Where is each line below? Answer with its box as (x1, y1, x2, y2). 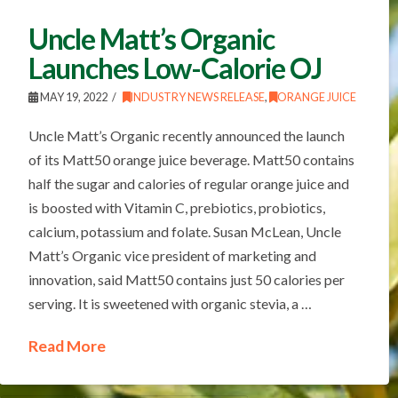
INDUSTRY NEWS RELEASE (130, 90, 265, 104)
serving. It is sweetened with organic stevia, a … (28, 294, 312, 312)
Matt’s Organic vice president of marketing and (28, 246, 316, 264)
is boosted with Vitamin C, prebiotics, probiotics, (28, 198, 325, 216)
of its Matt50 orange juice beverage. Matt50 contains (28, 150, 354, 168)
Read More (28, 336, 106, 355)
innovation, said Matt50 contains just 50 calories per (28, 270, 345, 288)
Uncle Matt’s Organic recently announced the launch (28, 126, 345, 144)
